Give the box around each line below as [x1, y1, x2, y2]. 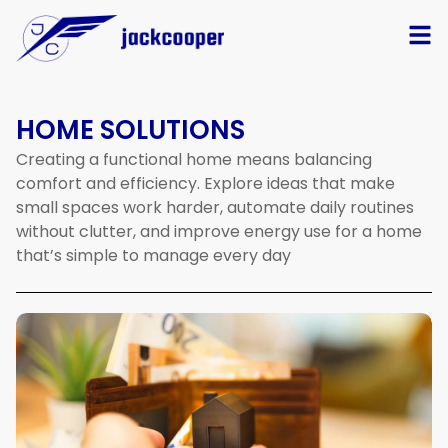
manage [143, 243, 209, 267]
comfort [16, 171, 82, 195]
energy [244, 219, 300, 243]
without [16, 219, 75, 243]
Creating [16, 147, 85, 171]
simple [66, 243, 118, 267]
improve [174, 219, 240, 243]
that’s [16, 243, 62, 267]
